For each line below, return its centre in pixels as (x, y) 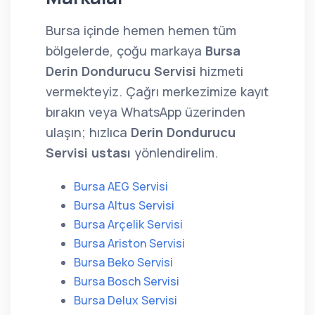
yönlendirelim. (174, 153)
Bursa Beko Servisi (123, 262)
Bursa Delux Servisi (126, 300)
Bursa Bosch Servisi (127, 281)
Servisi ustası (88, 153)
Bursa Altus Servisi (124, 205)
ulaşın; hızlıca (88, 132)
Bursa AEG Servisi (121, 186)
